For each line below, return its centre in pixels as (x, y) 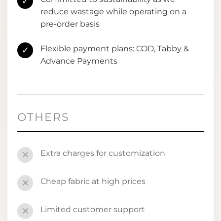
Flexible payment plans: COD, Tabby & (115, 48)
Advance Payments (79, 61)
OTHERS (43, 117)
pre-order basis (70, 24)
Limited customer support (93, 209)
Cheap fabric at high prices (93, 181)
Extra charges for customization (103, 153)
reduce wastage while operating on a (113, 11)
